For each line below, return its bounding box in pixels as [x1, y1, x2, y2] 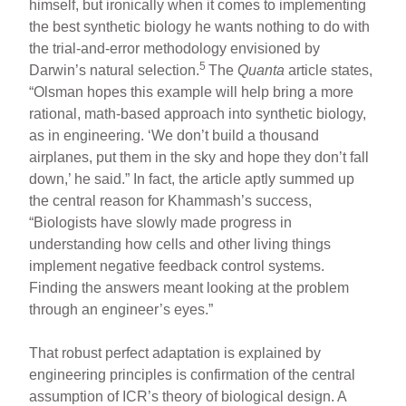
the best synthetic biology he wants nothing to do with [29, 18, 371, 34]
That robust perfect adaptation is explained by [29, 344, 322, 361]
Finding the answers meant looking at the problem [29, 279, 350, 295]
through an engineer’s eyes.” [29, 301, 214, 317]
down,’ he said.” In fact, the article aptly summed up [29, 170, 355, 187]
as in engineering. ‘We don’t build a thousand [29, 127, 320, 143]
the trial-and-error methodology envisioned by [29, 40, 321, 56]
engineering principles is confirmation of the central [29, 366, 356, 382]
